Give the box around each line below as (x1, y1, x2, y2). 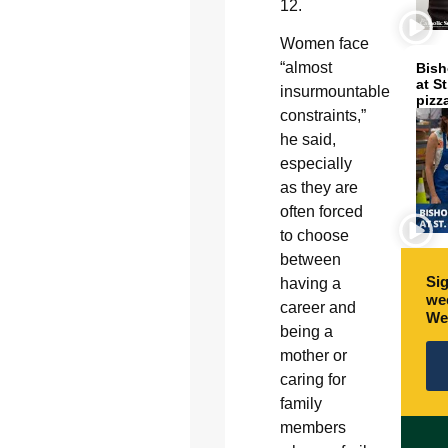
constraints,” (279, 107, 366, 125)
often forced (279, 203, 363, 221)
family (279, 395, 322, 413)
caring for (279, 371, 346, 389)
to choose (279, 227, 349, 245)
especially (279, 155, 352, 173)
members (279, 419, 346, 437)
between (279, 251, 341, 269)
